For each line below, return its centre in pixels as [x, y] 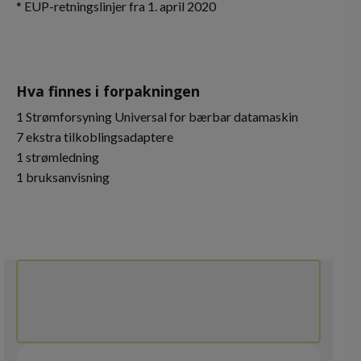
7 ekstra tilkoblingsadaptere [95, 137]
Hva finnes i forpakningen [108, 91]
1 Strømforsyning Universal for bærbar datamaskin [157, 116]
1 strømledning [58, 157]
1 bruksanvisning [63, 177]
